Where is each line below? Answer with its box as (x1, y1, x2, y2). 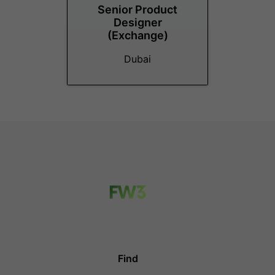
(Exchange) (107, 29, 168, 42)
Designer (113, 16, 162, 29)
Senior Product (98, 3, 177, 16)
